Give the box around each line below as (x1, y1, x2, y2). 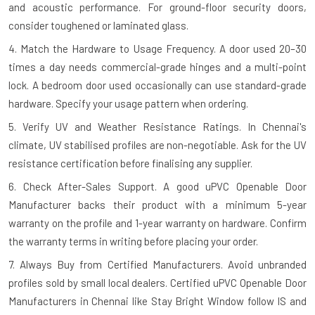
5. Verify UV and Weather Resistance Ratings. (8, 120, 241, 133)
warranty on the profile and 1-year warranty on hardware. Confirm (8, 216, 307, 229)
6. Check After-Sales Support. (8, 179, 157, 193)
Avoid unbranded (222, 257, 307, 271)
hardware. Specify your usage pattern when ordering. (8, 96, 248, 110)
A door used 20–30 (215, 41, 307, 55)
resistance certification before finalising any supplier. (8, 156, 252, 169)
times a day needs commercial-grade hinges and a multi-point (8, 60, 307, 73)
